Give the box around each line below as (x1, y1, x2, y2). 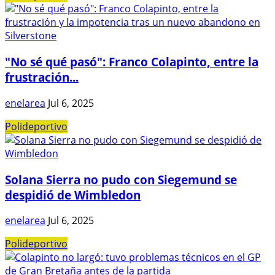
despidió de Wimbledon (5, 187, 141, 203)
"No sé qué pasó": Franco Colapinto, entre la (5, 54, 258, 70)
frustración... (5, 69, 79, 85)
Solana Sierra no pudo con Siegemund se (5, 171, 237, 187)
